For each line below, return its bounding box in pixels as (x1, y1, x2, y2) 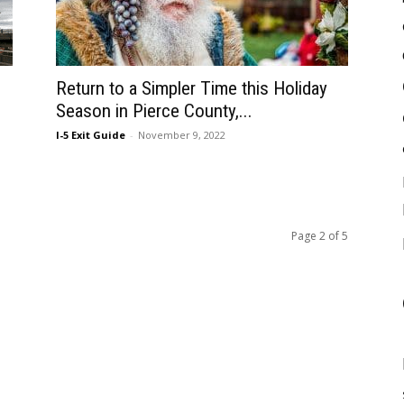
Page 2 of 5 (291, 228, 348, 243)
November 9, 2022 (138, 128, 225, 142)
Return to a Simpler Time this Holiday (56, 78, 327, 99)
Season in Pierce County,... (56, 100, 252, 122)
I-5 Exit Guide (56, 128, 125, 142)
